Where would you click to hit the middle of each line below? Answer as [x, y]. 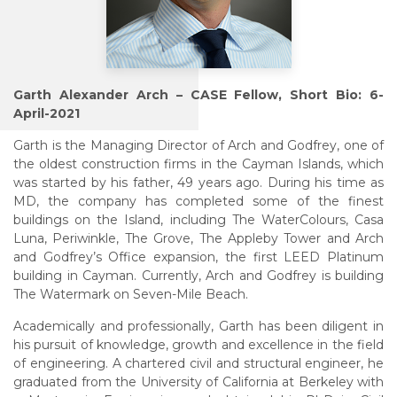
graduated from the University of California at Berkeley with [198, 382]
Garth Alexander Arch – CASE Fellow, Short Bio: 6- [198, 95]
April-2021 [47, 114]
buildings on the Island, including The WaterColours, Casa [198, 220]
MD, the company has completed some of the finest [198, 202]
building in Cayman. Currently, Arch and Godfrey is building [198, 276]
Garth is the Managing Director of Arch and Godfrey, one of [198, 146]
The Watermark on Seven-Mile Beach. [131, 295]
